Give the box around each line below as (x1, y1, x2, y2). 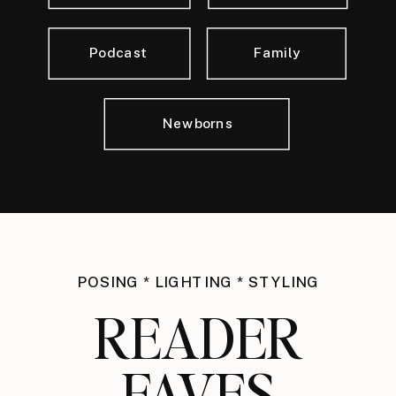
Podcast (88, 44, 148, 60)
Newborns (162, 115, 232, 130)
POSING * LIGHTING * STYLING (77, 273, 319, 291)
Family (254, 44, 301, 60)
